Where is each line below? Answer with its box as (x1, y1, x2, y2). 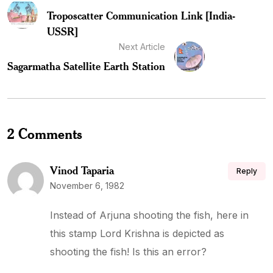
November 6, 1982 (50, 180, 124, 191)
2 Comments (7, 124, 82, 143)
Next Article (119, 41, 165, 52)
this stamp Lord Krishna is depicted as (50, 227, 224, 239)
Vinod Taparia (50, 163, 114, 177)
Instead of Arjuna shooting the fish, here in (50, 209, 249, 221)
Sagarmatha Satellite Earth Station (7, 59, 165, 73)
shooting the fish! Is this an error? (50, 246, 207, 258)
